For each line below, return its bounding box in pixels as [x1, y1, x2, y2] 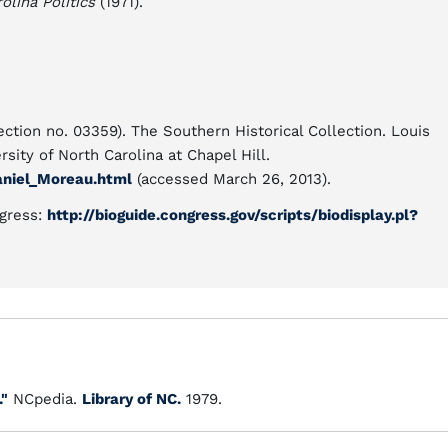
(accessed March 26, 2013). [132, 170, 331, 188]
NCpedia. [8, 390, 82, 408]
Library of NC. [82, 390, 181, 408]
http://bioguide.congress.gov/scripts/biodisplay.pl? [47, 206, 418, 224]
